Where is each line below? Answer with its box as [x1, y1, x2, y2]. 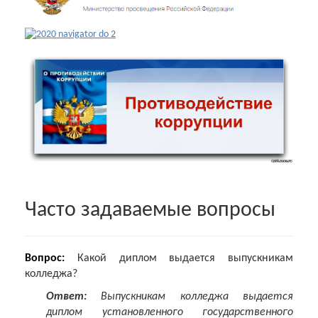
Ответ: [46, 291, 87, 303]
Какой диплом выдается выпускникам [65, 253, 293, 265]
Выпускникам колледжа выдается [87, 291, 293, 303]
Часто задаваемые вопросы [25, 199, 275, 222]
